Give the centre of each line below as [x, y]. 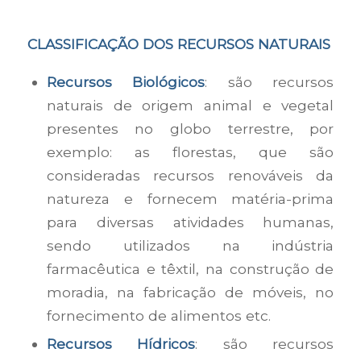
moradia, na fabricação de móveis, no [190, 292]
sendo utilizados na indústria [190, 245]
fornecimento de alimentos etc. [158, 315]
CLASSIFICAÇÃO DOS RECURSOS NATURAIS [178, 44]
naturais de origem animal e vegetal [190, 105]
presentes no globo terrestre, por [190, 128]
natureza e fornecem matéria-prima [190, 198]
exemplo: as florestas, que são [190, 151]
